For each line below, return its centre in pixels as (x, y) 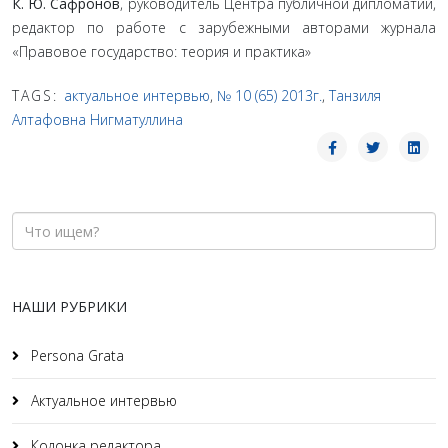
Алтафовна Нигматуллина (97, 119)
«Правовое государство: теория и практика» (161, 51)
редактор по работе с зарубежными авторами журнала (224, 27)
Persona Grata (75, 355)
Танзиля (355, 95)
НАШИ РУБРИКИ (69, 306)
